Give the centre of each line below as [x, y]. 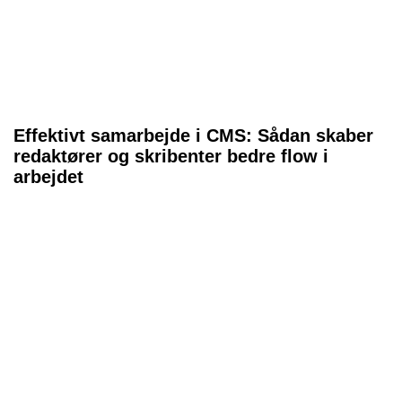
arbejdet [48, 176]
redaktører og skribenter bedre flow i [171, 156]
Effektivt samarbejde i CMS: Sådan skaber [193, 135]
